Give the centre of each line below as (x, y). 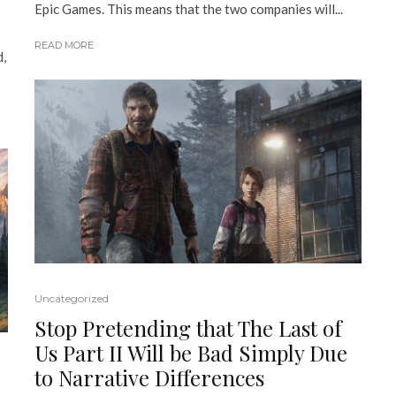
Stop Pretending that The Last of (188, 328)
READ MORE (64, 46)
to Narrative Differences (149, 378)
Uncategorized (72, 299)
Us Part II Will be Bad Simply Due (191, 353)
